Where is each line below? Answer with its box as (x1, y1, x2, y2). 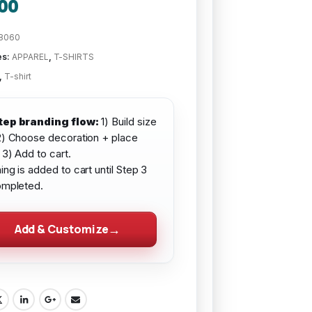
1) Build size (98, 114, 157, 128)
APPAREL (12, 51, 49, 62)
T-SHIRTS (53, 51, 95, 62)
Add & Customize (14, 221, 109, 237)
